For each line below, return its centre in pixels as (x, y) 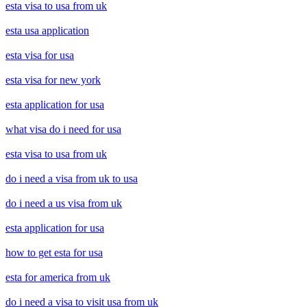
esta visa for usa (40, 56)
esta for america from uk (58, 278)
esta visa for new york (53, 80)
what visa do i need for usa (63, 130)
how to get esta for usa (54, 253)
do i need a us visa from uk (64, 204)
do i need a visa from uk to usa (72, 179)
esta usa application (47, 31)
